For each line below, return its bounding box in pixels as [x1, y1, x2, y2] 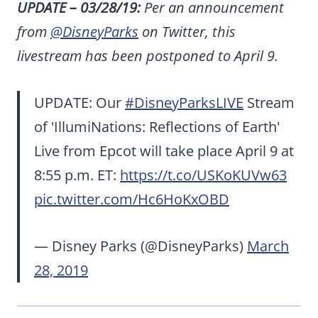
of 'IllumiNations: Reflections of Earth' [34, 116, 280, 136]
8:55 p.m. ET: [34, 165, 120, 185]
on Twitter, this [138, 21, 236, 41]
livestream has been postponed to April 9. [17, 45, 278, 65]
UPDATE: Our [34, 92, 125, 112]
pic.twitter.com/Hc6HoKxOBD [34, 189, 229, 209]
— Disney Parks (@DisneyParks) [34, 236, 247, 256]
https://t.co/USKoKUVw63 [120, 165, 287, 185]
